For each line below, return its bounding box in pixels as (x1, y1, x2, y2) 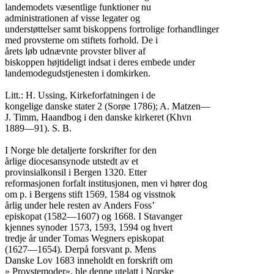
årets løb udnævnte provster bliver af (5, 46, 146, 56)
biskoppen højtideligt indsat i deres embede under (5, 57, 195, 67)
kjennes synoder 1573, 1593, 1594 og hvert (5, 222, 172, 232)
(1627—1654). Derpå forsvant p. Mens (5, 244, 156, 254)
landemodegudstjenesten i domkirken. (5, 68, 150, 78)
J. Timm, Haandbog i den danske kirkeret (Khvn (5, 112, 191, 122)
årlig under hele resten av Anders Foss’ (5, 200, 155, 210)
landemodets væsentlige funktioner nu (5, 2, 151, 12)
